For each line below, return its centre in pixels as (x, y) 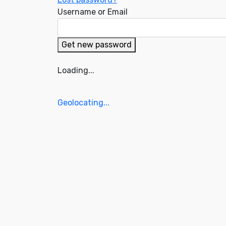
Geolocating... (83, 103)
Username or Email (93, 12)
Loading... (76, 70)
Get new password (97, 45)
